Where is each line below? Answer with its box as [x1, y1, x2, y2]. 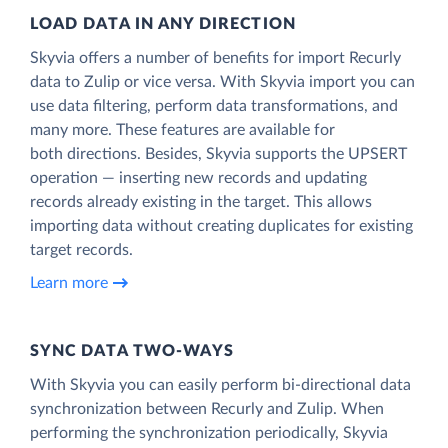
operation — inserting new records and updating [30, 169, 367, 186]
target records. [30, 241, 133, 258]
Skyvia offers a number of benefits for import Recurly [30, 49, 401, 66]
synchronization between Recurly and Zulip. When [30, 400, 384, 417]
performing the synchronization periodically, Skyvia [30, 424, 388, 441]
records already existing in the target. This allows [30, 193, 372, 210]
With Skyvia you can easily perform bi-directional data [30, 376, 411, 393]
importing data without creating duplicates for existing [30, 217, 413, 234]
